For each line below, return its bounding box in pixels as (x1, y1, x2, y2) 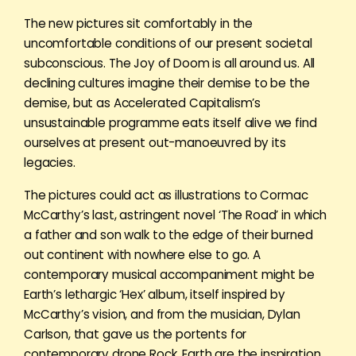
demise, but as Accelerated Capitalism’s (24, 94, 261, 111)
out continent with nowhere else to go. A (24, 246, 261, 263)
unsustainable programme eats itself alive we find (24, 114, 317, 131)
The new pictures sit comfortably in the (24, 14, 253, 32)
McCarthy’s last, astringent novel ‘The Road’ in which (24, 206, 327, 223)
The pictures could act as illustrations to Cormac (24, 186, 308, 203)
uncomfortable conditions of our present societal (24, 34, 312, 52)
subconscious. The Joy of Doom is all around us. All (24, 54, 315, 72)
